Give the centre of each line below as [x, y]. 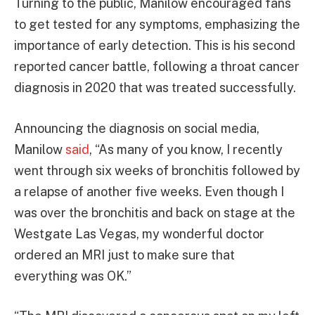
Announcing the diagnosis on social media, [137, 128]
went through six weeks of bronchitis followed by [157, 170]
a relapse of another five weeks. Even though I [149, 191]
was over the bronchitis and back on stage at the [155, 212]
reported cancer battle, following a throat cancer [157, 66]
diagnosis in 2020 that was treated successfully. [155, 87]
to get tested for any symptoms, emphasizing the [157, 24]
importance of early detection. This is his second [155, 45]
